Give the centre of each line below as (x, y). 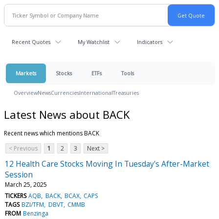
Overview (26, 93)
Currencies (65, 93)
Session (19, 174)
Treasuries (126, 93)
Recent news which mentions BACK (52, 133)
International (96, 93)
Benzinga (36, 213)
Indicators (150, 42)
